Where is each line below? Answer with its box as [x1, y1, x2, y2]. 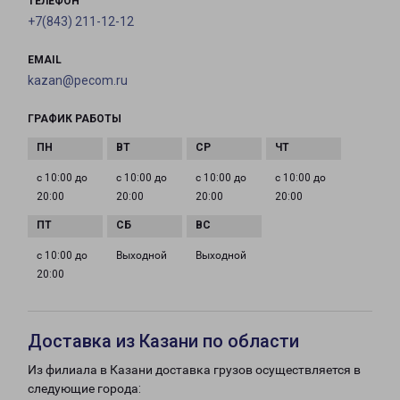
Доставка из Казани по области [28, 330, 299, 353]
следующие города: [28, 381, 141, 396]
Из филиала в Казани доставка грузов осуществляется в [28, 362, 361, 378]
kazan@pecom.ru [28, 73, 128, 88]
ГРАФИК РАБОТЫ [28, 112, 121, 126]
